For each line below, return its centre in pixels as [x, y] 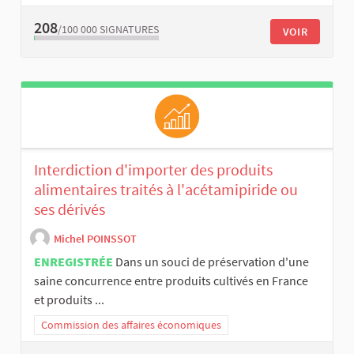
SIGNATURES [129, 30]
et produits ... [69, 299]
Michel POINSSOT [95, 239]
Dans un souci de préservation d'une [212, 261]
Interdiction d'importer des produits [153, 169]
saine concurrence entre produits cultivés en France [171, 280]
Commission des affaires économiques [131, 324]
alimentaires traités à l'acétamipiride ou [166, 189]
